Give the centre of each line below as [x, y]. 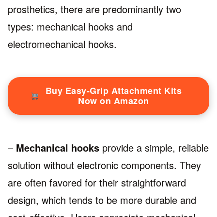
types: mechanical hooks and [70, 26]
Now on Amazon [114, 101]
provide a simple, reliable [154, 147]
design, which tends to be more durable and [102, 200]
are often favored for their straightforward [97, 182]
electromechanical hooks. [62, 44]
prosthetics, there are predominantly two [94, 9]
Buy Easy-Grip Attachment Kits [113, 90]
